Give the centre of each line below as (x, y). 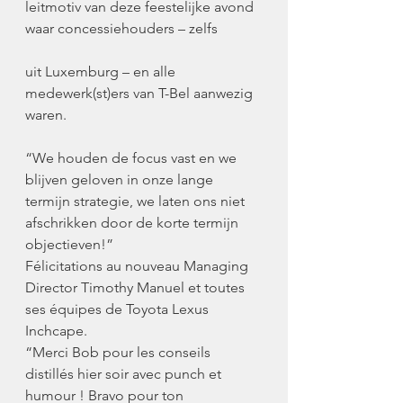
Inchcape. (56, 331)
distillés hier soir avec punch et (125, 374)
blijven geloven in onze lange (121, 179)
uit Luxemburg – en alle (102, 72)
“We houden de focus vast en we (133, 158)
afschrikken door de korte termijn (134, 223)
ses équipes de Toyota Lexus (119, 309)
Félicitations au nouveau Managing (139, 266)
